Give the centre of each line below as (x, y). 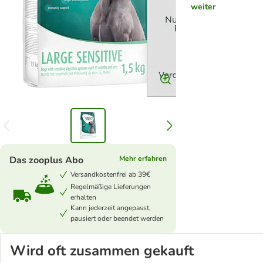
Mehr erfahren (143, 159)
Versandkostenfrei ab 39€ (110, 174)
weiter (203, 7)
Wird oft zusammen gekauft (102, 251)
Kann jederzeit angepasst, (111, 208)
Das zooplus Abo (46, 160)
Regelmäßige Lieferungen (111, 187)
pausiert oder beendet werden (117, 218)
